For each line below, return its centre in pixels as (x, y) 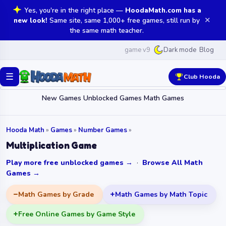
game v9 (137, 50)
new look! (31, 20)
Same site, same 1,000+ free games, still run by (124, 20)
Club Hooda (202, 76)
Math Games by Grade (56, 194)
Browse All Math (173, 162)
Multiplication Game (51, 145)
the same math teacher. (107, 31)
